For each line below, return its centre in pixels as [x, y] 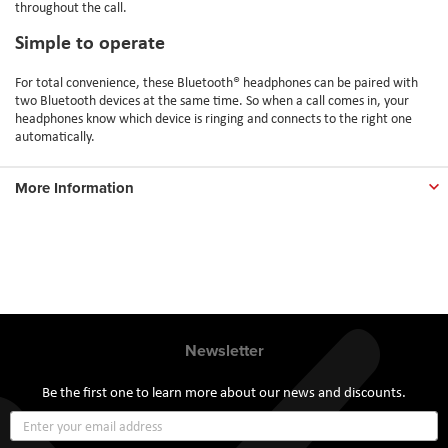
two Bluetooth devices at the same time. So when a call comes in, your [212, 99]
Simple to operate [90, 41]
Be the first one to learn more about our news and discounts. [224, 392]
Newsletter [224, 351]
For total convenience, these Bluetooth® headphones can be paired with [216, 81]
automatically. [55, 135]
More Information [74, 187]
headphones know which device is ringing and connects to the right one [213, 117]
